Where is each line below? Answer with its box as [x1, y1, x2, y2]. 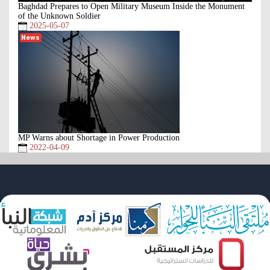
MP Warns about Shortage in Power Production [18, 133, 180, 143]
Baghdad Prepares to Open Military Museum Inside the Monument [18, 1, 245, 11]
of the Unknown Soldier [18, 11, 101, 20]
